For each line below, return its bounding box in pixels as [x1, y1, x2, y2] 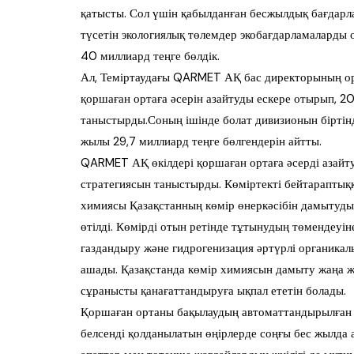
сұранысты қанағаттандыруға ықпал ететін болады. [81, 283, 346, 299]
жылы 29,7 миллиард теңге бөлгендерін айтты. [81, 134, 322, 150]
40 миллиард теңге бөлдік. [81, 48, 220, 65]
